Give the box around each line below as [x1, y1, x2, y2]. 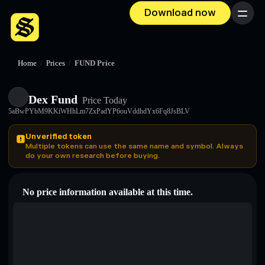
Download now [144, 7, 216, 19]
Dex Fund [28, 93, 77, 106]
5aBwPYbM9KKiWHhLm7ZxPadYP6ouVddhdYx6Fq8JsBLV [8, 107, 190, 115]
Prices [46, 59, 65, 67]
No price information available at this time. [22, 187, 193, 197]
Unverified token [25, 132, 92, 141]
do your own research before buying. [25, 151, 160, 160]
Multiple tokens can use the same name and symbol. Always [25, 141, 243, 151]
